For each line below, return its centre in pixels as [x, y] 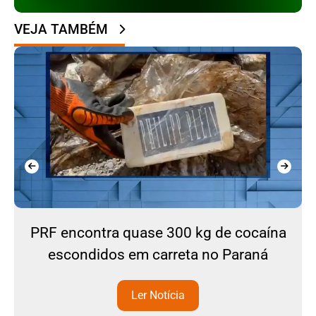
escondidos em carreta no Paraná [158, 255]
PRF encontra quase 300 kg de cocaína [158, 233]
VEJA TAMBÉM [61, 30]
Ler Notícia [158, 296]
